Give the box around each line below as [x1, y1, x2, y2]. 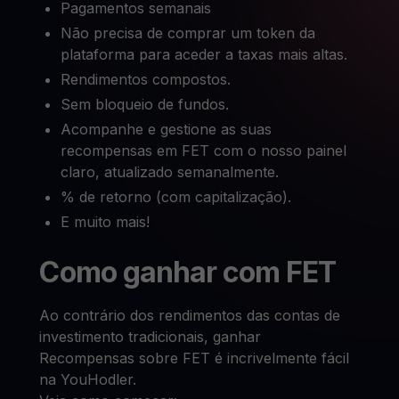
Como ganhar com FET [39, 255, 337, 289]
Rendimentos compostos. [61, 70, 232, 88]
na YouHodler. [39, 370, 137, 388]
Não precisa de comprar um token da [61, 24, 316, 42]
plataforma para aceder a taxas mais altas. [61, 45, 348, 63]
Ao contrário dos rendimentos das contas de [39, 306, 341, 324]
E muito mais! [61, 213, 151, 231]
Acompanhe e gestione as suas [61, 120, 273, 138]
